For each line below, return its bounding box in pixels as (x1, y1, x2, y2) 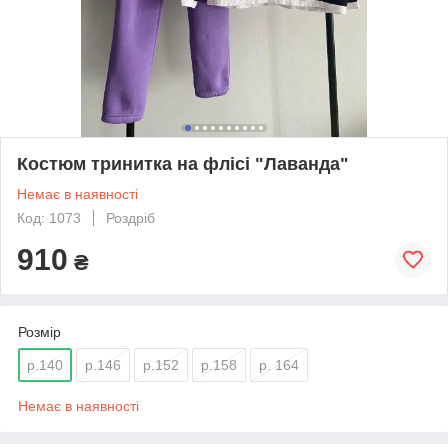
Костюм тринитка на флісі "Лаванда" (17, 153, 349, 174)
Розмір (18, 323, 61, 340)
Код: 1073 (17, 209, 81, 226)
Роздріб (106, 209, 155, 226)
